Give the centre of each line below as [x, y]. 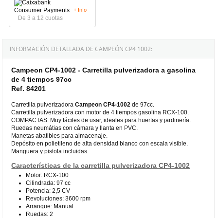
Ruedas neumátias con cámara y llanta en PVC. [75, 128]
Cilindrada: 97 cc [48, 183]
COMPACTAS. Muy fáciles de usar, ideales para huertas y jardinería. [101, 120]
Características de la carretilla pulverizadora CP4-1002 [101, 165]
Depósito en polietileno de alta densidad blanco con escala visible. [100, 143]
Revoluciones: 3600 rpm [58, 198]
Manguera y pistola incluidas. [50, 151]
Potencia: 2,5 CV [48, 191]
